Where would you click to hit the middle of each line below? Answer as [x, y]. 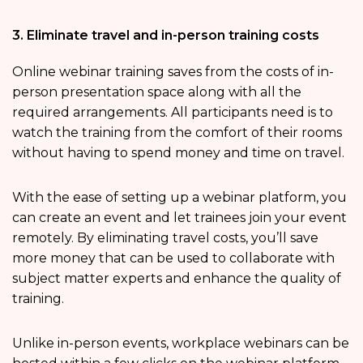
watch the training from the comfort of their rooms [177, 133]
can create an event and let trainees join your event [179, 218]
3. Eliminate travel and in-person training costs [166, 36]
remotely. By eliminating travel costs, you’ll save [165, 238]
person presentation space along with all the [157, 92]
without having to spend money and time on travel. [178, 153]
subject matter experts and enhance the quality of [177, 279]
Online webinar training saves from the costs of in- [173, 72]
